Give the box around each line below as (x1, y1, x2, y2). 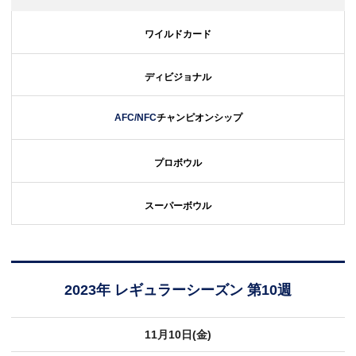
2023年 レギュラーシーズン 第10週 (64, 281, 292, 298)
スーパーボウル (145, 199, 211, 211)
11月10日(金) (145, 327, 211, 341)
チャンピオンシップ (156, 111, 242, 123)
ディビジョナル (145, 71, 211, 83)
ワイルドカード (145, 29, 211, 41)
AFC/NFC (114, 111, 157, 123)
